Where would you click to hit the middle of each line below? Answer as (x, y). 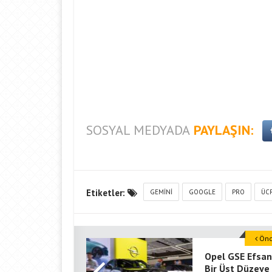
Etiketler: (107, 193)
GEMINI (161, 192)
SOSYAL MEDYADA (138, 130)
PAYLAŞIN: (223, 130)
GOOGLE (202, 192)
